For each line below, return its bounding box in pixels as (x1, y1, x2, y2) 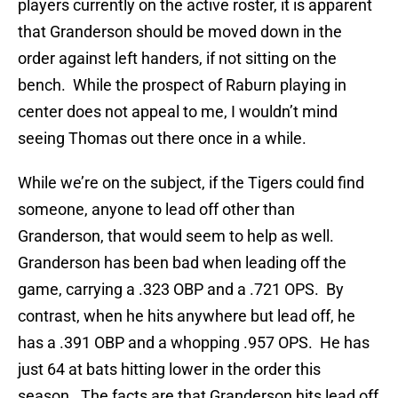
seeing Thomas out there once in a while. (18, 129, 306, 148)
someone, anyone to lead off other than (18, 200, 295, 219)
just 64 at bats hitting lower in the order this (18, 360, 321, 379)
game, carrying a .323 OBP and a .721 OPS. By (18, 280, 344, 299)
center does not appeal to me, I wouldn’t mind (18, 102, 338, 122)
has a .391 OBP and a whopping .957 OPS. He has (18, 333, 370, 353)
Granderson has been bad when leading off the (18, 253, 346, 273)
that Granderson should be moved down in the (18, 22, 342, 42)
